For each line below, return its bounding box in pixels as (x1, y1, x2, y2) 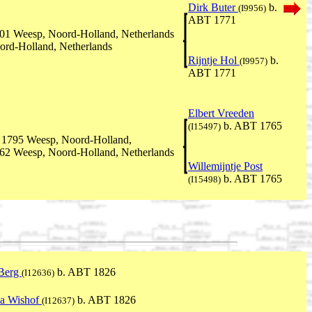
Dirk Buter (188, 1, 238, 14)
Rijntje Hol (188, 54, 240, 67)
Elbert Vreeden (188, 107, 254, 120)
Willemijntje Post (188, 160, 263, 173)
